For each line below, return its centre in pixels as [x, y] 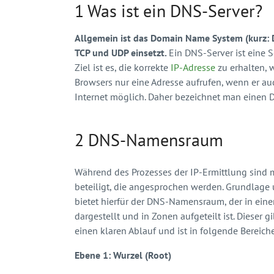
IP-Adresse [193, 67]
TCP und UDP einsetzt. [122, 53]
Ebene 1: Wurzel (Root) [123, 255]
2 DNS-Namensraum [149, 140]
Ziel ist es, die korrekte [123, 67]
